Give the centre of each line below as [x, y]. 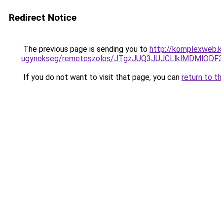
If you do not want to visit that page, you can [101, 77]
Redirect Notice [43, 18]
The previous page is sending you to [85, 49]
